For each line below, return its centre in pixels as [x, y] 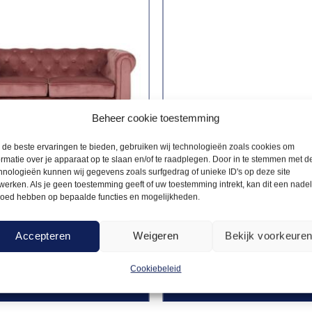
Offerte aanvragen [92, 280]
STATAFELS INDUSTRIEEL [231, 213]
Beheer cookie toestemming [156, 118]
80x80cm [202, 240]
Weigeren [156, 235]
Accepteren [43, 235]
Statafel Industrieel [223, 226]
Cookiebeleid [156, 268]
